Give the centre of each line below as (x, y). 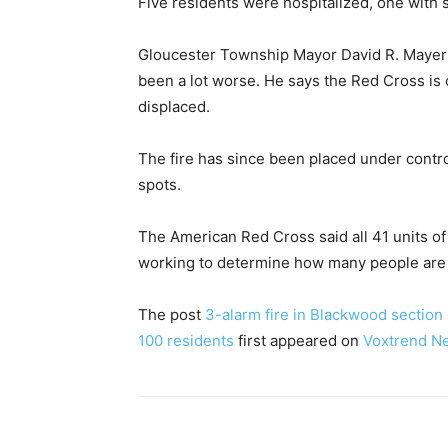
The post (171, 314)
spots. (159, 184)
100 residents (186, 340)
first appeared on (298, 340)
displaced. (174, 106)
